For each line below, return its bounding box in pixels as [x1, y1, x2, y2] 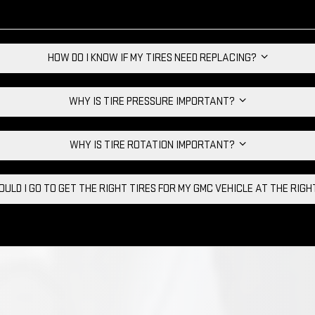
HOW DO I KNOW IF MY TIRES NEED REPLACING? [47, 51, 261, 65]
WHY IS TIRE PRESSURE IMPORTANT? [69, 95, 239, 109]
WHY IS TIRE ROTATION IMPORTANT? [69, 139, 239, 153]
